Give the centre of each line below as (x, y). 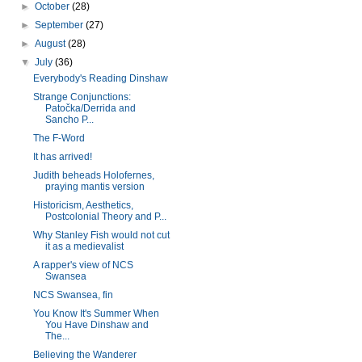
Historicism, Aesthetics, (83, 205)
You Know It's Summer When (96, 314)
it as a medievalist (84, 246)
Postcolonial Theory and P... (105, 217)
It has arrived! (62, 157)
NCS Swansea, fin (73, 295)
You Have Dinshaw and (97, 325)
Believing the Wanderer (84, 355)
